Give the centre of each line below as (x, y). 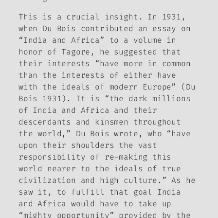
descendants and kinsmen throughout (100, 122)
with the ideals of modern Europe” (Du (107, 87)
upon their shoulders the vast (88, 145)
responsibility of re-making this (95, 157)
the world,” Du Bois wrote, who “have (105, 134)
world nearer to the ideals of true (100, 169)
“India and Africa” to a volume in (98, 40)
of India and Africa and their (88, 110)
